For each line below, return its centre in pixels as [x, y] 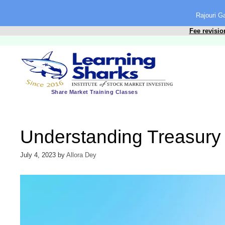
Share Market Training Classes [94, 92]
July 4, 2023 [38, 155]
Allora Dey [81, 155]
